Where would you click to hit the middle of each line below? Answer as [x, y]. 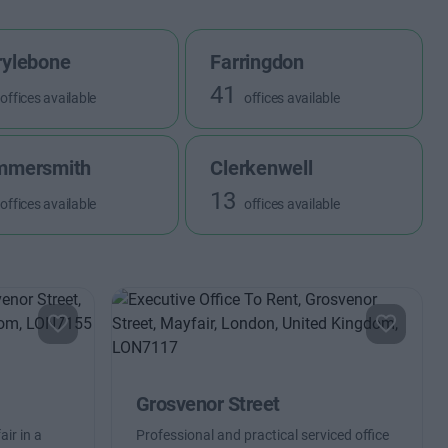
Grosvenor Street [207, 404]
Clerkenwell [261, 168]
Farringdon [257, 62]
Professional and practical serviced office [262, 435]
